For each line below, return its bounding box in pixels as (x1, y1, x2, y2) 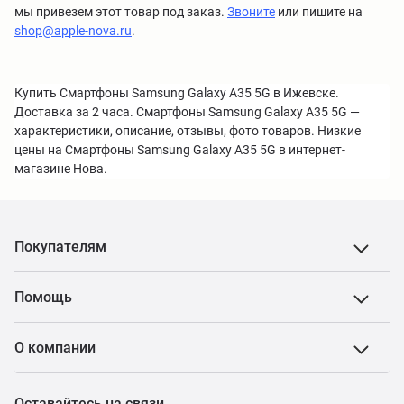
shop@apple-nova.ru (14, 23, 132, 38)
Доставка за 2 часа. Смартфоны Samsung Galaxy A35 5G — (14, 105, 360, 119)
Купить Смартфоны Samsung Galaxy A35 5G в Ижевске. (14, 86, 339, 100)
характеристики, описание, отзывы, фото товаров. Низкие (14, 124, 361, 138)
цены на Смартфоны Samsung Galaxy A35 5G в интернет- (14, 142, 345, 157)
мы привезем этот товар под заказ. (14, 5, 227, 19)
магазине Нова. (14, 161, 107, 176)
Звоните (227, 5, 275, 19)
